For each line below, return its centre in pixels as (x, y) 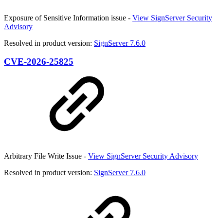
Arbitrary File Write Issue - (46, 156)
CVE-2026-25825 (39, 62)
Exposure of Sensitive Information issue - (68, 18)
